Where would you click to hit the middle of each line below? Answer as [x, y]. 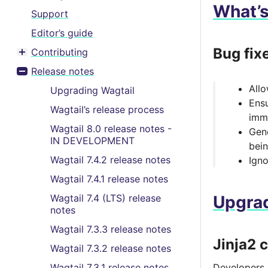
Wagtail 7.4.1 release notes [109, 179]
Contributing [60, 52]
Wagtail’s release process [107, 109]
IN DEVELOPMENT [92, 141]
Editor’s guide [62, 33]
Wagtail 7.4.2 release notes [110, 160]
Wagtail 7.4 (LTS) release [106, 198]
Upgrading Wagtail [92, 90]
